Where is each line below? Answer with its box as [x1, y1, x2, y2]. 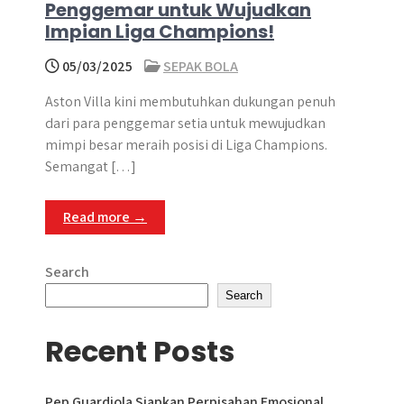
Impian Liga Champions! [45, 19, 274, 44]
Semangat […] [45, 157, 136, 176]
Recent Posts [45, 331, 234, 372]
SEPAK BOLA [163, 57, 238, 76]
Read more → [63, 207, 147, 226]
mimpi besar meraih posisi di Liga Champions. [45, 135, 327, 154]
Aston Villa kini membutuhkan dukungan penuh [45, 92, 335, 111]
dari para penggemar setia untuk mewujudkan [45, 114, 326, 133]
